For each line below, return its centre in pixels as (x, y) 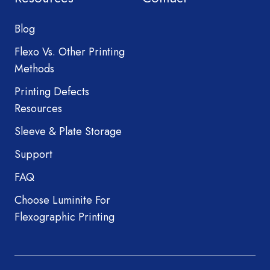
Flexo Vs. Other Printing (70, 52)
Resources (38, 108)
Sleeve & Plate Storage (68, 131)
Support (33, 154)
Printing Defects (52, 91)
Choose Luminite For (62, 200)
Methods (34, 68)
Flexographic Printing (64, 217)
